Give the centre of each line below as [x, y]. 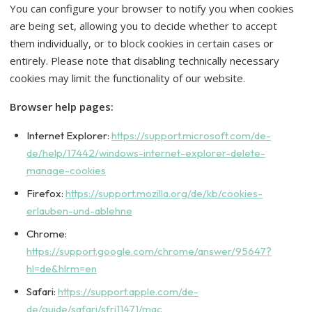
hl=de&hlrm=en [62, 268]
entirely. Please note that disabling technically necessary [145, 61]
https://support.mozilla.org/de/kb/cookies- [164, 193]
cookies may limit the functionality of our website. [127, 78]
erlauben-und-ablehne [79, 211]
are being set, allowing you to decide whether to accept [143, 26]
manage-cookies [66, 170]
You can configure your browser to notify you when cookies [152, 8]
